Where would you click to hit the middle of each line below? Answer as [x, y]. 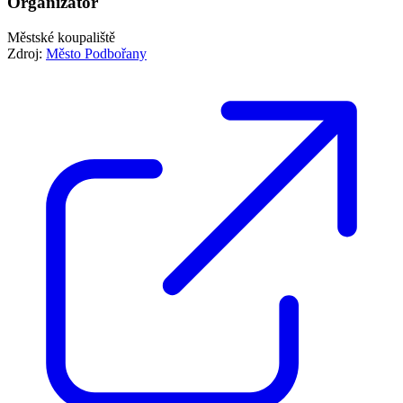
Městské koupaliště [61, 37]
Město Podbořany [96, 53]
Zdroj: [27, 53]
